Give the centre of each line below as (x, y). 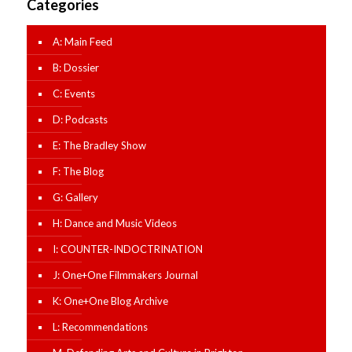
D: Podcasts (80, 119)
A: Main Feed (82, 41)
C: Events (73, 93)
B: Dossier (75, 67)
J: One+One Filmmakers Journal (125, 275)
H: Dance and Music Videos (114, 223)
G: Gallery (75, 197)
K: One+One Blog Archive (110, 301)
